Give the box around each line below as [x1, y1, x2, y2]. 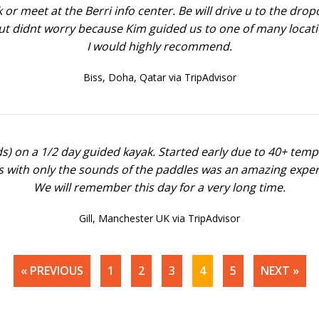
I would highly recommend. [87, 38, 232, 54]
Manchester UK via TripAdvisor [98, 211, 240, 225]
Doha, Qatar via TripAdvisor [108, 70, 236, 84]
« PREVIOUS [20, 263, 83, 278]
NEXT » [260, 263, 299, 278]
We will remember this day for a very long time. [33, 179, 286, 195]
